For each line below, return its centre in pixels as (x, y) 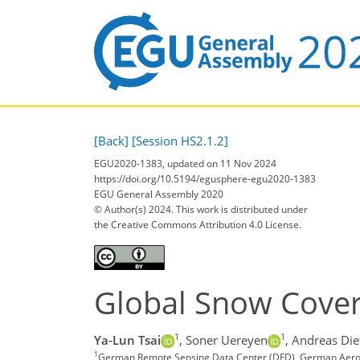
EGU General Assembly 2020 (159, 194)
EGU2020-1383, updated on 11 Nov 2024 (185, 164)
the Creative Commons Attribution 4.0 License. (198, 225)
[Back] (111, 140)
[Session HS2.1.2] (180, 140)
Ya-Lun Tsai (127, 340)
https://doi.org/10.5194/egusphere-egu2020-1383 (205, 179)
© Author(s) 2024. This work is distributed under (201, 210)
